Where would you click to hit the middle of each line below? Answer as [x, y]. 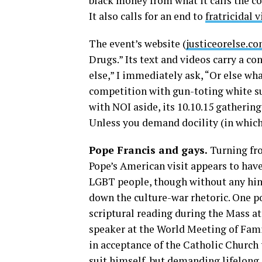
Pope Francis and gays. [148, 150]
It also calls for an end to [147, 16]
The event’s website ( [137, 44]
